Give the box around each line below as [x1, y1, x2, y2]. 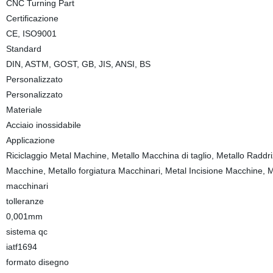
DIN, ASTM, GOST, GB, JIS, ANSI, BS [5, 59, 151, 69]
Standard [5, 44, 41, 54]
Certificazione [5, 13, 58, 23]
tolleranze [5, 196, 44, 206]
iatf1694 [5, 242, 37, 252]
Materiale [5, 105, 42, 115]
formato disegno [5, 257, 69, 267]
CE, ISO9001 [5, 29, 57, 38]
